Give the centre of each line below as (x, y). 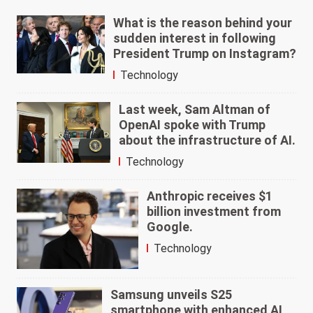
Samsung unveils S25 (172, 295)
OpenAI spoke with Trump (192, 124)
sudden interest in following (194, 38)
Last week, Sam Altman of (195, 109)
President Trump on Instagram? (204, 53)
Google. (170, 226)
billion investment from (214, 211)
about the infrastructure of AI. (208, 140)
